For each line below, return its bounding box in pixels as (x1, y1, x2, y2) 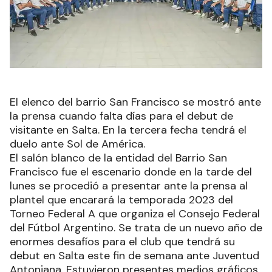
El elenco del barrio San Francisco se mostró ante (10, 95, 261, 110)
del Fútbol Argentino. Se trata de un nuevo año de (10, 220, 262, 236)
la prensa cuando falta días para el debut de (10, 109, 233, 124)
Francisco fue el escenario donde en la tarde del (10, 165, 252, 180)
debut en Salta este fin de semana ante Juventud (10, 248, 259, 263)
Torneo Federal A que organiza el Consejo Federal (10, 206, 260, 222)
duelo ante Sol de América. (10, 137, 145, 152)
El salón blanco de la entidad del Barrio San (10, 151, 227, 166)
